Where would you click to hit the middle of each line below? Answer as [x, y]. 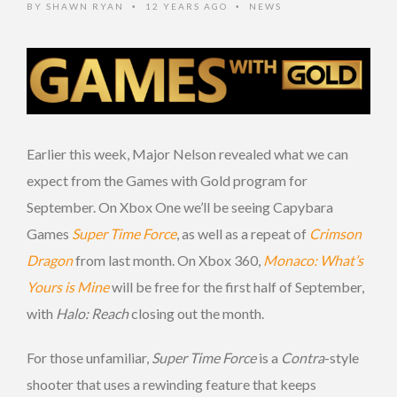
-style [342, 357]
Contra [303, 357]
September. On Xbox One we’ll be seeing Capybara [180, 206]
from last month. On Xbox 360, [169, 260]
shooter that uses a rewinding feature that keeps [171, 384]
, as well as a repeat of [243, 233]
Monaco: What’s [313, 260]
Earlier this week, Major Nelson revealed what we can [187, 153]
